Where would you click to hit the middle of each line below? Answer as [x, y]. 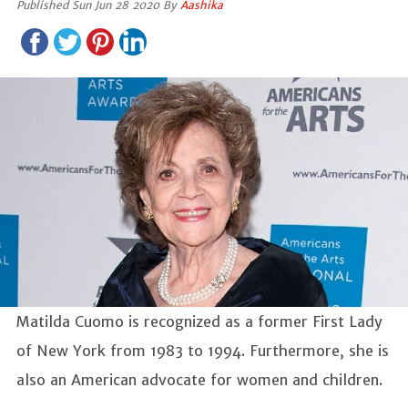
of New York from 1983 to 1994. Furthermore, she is [203, 350]
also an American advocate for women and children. [199, 379]
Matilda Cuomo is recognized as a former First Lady [199, 321]
